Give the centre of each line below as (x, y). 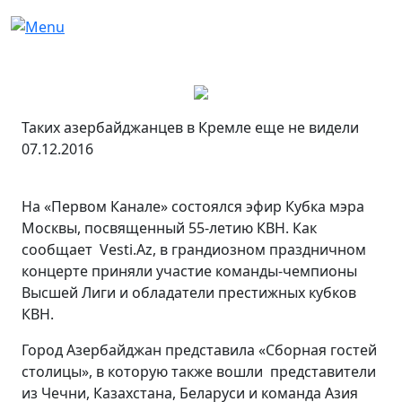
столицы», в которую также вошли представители (199, 371)
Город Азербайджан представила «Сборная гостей (199, 350)
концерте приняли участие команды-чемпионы (189, 271)
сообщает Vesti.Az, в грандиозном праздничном (194, 249)
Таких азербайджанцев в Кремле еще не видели (190, 127)
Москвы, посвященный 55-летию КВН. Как (169, 227)
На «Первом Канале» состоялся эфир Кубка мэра (193, 206)
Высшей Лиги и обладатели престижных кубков (189, 292)
